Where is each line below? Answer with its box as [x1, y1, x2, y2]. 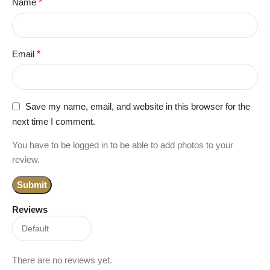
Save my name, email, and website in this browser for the [25, 101, 250, 111]
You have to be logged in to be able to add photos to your [12, 140, 233, 150]
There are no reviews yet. [12, 255, 112, 265]
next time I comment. [12, 116, 95, 127]
